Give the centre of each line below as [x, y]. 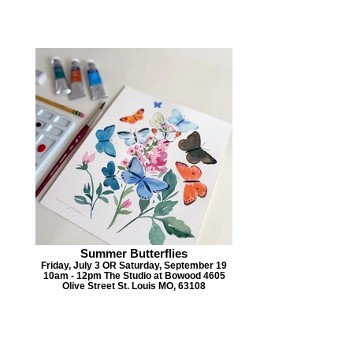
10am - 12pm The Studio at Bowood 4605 [134, 276]
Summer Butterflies [134, 254]
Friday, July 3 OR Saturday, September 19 [134, 266]
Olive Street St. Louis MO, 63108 [134, 286]
